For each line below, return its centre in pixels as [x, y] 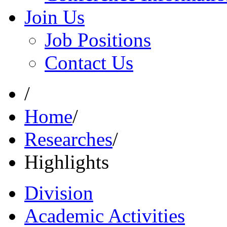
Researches [68, 139]
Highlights [67, 162]
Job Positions [98, 40]
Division [59, 193]
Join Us [54, 17]
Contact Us [89, 62]
